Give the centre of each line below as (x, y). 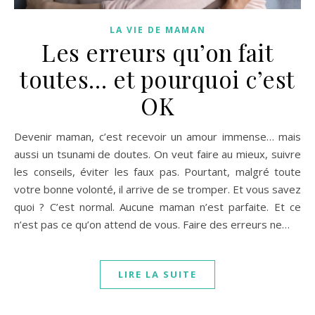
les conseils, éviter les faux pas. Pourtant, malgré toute (157, 171)
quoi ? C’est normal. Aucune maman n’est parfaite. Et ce (157, 206)
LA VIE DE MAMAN (157, 30)
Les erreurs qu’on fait (157, 52)
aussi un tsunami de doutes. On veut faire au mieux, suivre (157, 154)
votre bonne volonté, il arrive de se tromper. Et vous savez (157, 189)
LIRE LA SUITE (157, 274)
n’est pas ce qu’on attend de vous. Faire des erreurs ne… (152, 224)
